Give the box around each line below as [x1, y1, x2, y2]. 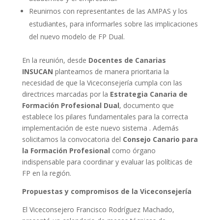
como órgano [110, 146, 156, 155]
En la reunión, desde [22, 55, 88, 65]
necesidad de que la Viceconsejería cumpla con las [22, 78, 182, 87]
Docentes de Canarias [88, 55, 166, 65]
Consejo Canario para [122, 135, 198, 144]
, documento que [119, 101, 174, 110]
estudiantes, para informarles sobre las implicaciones [28, 19, 198, 28]
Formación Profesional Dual [22, 101, 119, 110]
